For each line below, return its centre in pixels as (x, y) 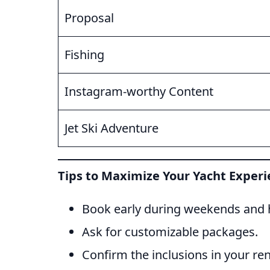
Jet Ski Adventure (111, 128)
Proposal (89, 18)
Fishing (84, 55)
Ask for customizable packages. (170, 232)
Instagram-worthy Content (139, 92)
